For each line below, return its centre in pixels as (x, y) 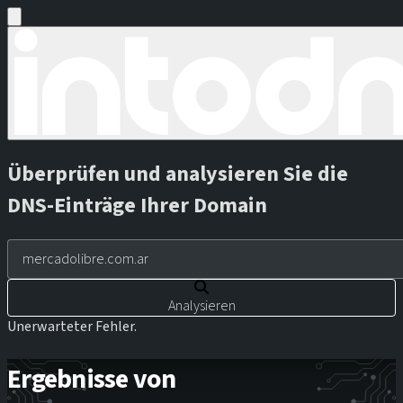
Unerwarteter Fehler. (72, 326)
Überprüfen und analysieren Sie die (178, 174)
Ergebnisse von (92, 379)
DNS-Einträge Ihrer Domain (137, 205)
